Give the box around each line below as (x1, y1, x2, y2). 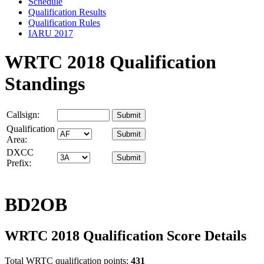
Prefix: (6, 158, 31, 169)
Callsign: (6, 110, 39, 120)
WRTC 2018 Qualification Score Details (5, 228, 246, 244)
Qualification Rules (28, 17, 100, 28)
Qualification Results (28, 6, 106, 17)
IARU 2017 (28, 28, 73, 38)
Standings (5, 72, 85, 94)
